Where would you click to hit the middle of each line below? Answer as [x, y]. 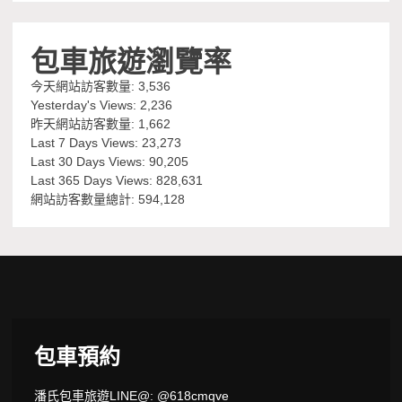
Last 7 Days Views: [87, 142]
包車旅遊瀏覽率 [131, 58]
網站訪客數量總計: [85, 199]
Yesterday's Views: [86, 105]
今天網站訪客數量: [85, 86]
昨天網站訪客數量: [85, 123]
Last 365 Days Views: [94, 180]
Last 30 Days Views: [90, 161]
